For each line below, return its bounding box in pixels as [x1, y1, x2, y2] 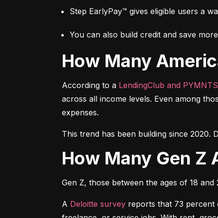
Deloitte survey [70, 199, 126, 209]
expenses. [62, 107, 99, 117]
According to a [62, 80, 119, 90]
